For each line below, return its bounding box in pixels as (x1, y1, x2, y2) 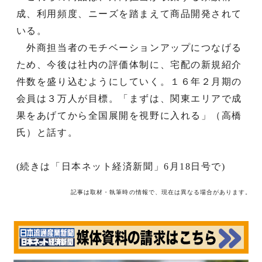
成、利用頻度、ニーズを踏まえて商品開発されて (16, 8, 243, 19)
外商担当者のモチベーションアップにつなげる (16, 42, 243, 53)
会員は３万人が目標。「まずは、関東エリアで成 (16, 93, 243, 104)
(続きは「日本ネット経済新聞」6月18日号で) (16, 161, 226, 171)
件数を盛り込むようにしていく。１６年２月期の (16, 76, 243, 87)
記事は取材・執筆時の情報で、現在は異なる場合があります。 (71, 188, 252, 195)
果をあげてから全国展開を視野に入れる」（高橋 (16, 110, 243, 120)
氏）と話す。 (16, 127, 78, 137)
